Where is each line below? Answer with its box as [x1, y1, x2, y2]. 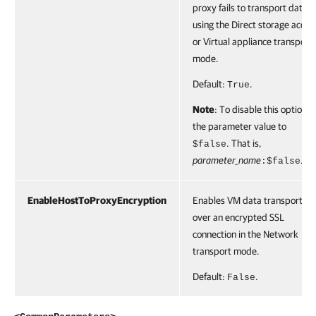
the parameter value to [193, 121, 286, 132]
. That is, [226, 138, 262, 149]
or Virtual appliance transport [193, 36, 312, 47]
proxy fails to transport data [193, 2, 308, 13]
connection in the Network [193, 229, 298, 240]
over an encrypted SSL [193, 212, 284, 223]
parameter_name [193, 154, 261, 166]
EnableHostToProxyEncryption [28, 195, 166, 206]
